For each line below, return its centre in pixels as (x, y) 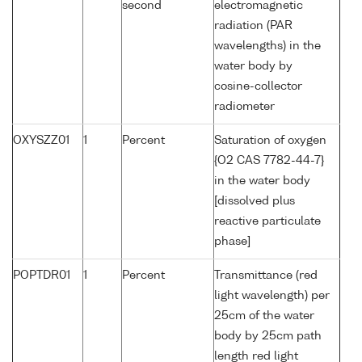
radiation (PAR (253, 26)
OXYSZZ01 (41, 141)
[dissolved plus (255, 202)
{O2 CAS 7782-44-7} (269, 161)
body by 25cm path (268, 337)
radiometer (244, 107)
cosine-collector (258, 87)
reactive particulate (267, 222)
